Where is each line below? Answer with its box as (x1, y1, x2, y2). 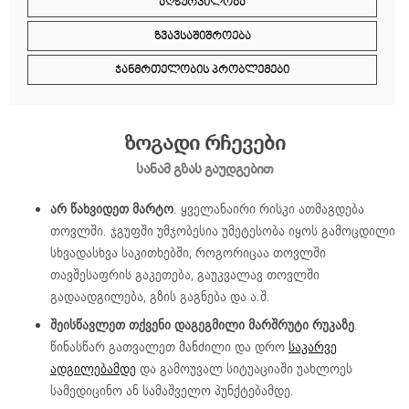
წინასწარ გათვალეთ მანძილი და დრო (50, 339, 288, 355)
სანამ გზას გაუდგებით (136, 160, 273, 177)
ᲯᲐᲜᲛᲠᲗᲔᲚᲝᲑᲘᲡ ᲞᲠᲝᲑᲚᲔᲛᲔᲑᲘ (115, 63, 289, 77)
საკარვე (288, 339, 337, 355)
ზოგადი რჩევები (123, 129, 286, 155)
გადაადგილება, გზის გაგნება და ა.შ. (50, 288, 270, 305)
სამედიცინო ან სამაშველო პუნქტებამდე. (50, 383, 294, 399)
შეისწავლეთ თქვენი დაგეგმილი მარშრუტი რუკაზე (50, 317, 354, 333)
